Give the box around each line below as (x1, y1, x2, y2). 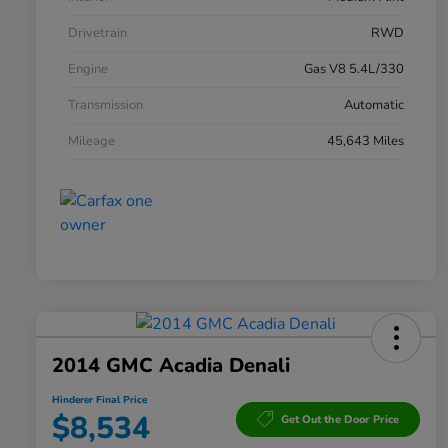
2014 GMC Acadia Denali (52, 352, 290, 380)
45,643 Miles (327, 132, 404, 151)
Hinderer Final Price (52, 393, 147, 408)
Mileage (68, 132, 115, 151)
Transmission (68, 96, 143, 115)
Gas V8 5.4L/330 (304, 60, 404, 79)
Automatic (344, 96, 404, 115)
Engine (68, 60, 108, 79)
